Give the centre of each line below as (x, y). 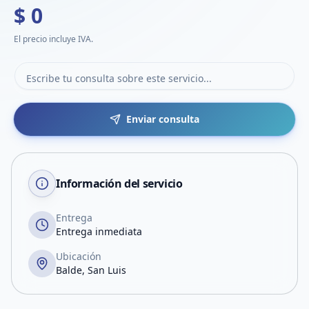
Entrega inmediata (99, 231)
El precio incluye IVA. (53, 39)
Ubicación (79, 256)
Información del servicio (119, 183)
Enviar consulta (163, 119)
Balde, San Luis (91, 270)
